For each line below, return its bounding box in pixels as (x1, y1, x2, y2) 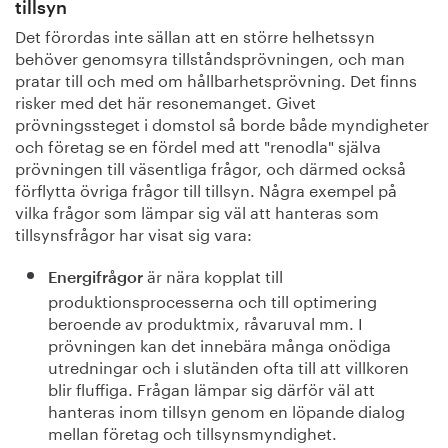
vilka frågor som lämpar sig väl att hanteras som (15, 198, 379, 223)
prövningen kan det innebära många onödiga (47, 331, 391, 356)
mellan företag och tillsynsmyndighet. (47, 419, 337, 444)
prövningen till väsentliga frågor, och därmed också (15, 154, 406, 179)
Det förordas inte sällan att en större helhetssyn (15, 22, 375, 47)
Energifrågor (47, 270, 143, 286)
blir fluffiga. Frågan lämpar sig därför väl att (47, 375, 375, 400)
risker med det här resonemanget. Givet (15, 88, 316, 113)
